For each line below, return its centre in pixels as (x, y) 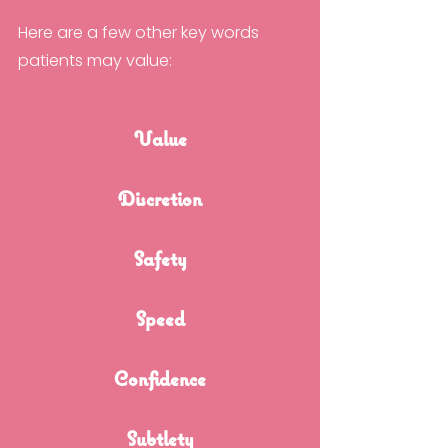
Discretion (160, 201)
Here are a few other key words (140, 33)
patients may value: (95, 61)
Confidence (160, 381)
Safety (160, 261)
